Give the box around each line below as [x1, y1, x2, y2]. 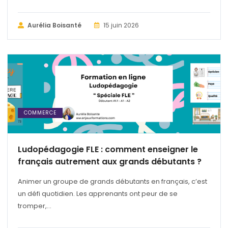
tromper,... [18, 201, 51, 211]
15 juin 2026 [103, 21, 139, 30]
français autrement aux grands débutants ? [18, 155, 202, 167]
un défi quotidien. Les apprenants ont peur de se [18, 188, 178, 198]
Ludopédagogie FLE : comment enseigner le [18, 143, 198, 155]
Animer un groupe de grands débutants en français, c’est [18, 176, 207, 186]
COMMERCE [24, 108, 56, 117]
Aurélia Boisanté [27, 21, 81, 30]
